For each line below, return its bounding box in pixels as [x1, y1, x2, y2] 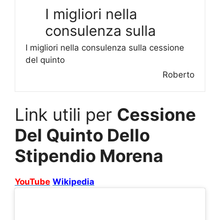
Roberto [163, 69, 194, 80]
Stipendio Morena [15, 145, 163, 166]
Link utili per [15, 104, 117, 125]
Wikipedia [53, 176, 94, 187]
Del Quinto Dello [15, 124, 150, 145]
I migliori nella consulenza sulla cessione [26, 42, 184, 53]
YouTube [15, 176, 50, 187]
